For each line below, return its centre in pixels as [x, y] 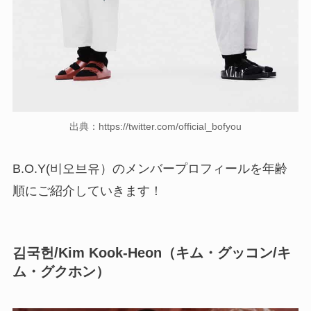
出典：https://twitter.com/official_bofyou [155, 126]
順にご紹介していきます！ [87, 191]
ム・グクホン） [61, 271]
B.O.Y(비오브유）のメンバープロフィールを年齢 [150, 169]
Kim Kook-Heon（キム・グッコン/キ [174, 252]
